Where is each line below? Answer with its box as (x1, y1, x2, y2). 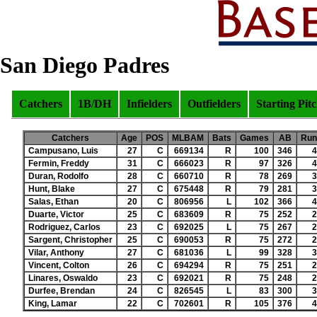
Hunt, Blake (28, 184, 75, 194)
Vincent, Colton (28, 260, 89, 270)
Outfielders (188, 98, 241, 110)
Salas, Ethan (28, 197, 79, 207)
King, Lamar (28, 299, 77, 309)
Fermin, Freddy (28, 158, 89, 168)
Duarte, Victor (28, 209, 84, 219)
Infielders (127, 98, 172, 110)
